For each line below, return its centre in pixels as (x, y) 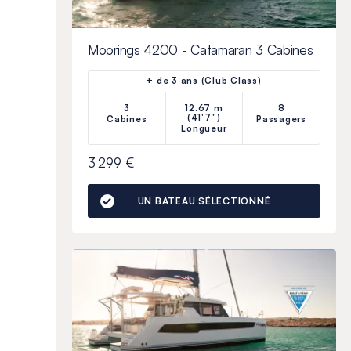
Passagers (281, 119)
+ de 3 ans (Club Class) (204, 81)
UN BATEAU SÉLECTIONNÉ (204, 201)
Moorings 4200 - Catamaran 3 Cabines (201, 50)
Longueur (204, 129)
